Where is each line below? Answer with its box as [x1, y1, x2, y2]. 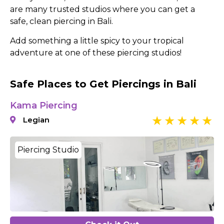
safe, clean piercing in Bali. [10, 16, 113, 26]
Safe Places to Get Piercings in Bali [10, 77, 196, 90]
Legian [23, 114, 49, 124]
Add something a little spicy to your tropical [10, 35, 184, 45]
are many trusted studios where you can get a [10, 4, 195, 14]
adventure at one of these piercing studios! [10, 47, 181, 57]
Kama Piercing [10, 99, 77, 111]
